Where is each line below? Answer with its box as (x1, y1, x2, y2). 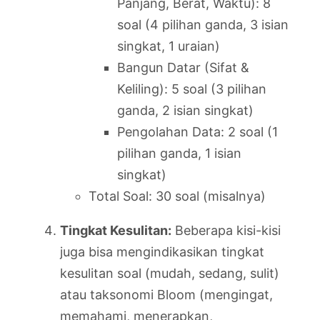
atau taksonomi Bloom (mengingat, (60, 286, 273, 302)
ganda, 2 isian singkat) (117, 102, 254, 118)
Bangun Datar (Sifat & (117, 59, 249, 75)
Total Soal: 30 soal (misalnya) (89, 188, 266, 204)
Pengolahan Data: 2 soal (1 (117, 124, 278, 139)
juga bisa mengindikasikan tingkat (60, 244, 264, 259)
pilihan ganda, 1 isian (117, 145, 241, 161)
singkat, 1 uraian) (117, 38, 220, 54)
